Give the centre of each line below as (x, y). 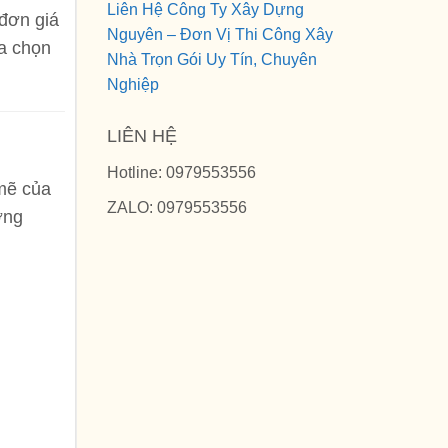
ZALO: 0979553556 (177, 207)
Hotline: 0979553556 (181, 172)
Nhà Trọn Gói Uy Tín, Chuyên (212, 59)
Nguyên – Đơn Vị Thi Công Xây (220, 34)
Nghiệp (133, 84)
